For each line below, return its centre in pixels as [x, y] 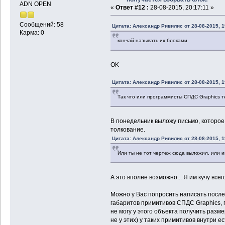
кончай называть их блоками [152, 41]
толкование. [128, 130]
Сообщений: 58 [41, 24]
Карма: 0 [32, 32]
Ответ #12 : [132, 7]
